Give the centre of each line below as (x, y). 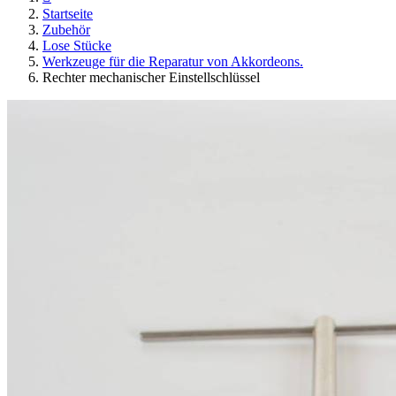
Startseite (68, 14)
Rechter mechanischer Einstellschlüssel (151, 77)
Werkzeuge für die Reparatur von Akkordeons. (173, 61)
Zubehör (66, 30)
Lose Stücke (77, 46)
